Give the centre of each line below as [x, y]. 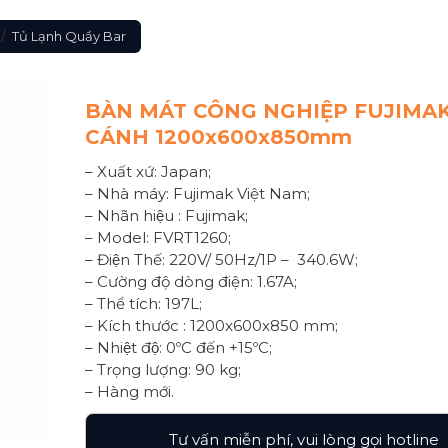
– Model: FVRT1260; [158, 238]
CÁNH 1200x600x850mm [219, 137]
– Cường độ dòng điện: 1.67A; [191, 282]
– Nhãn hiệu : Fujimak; [167, 216]
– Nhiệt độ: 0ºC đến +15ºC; [179, 348]
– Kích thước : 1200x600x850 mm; [212, 326]
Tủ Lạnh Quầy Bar [68, 36]
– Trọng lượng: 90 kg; [163, 370]
